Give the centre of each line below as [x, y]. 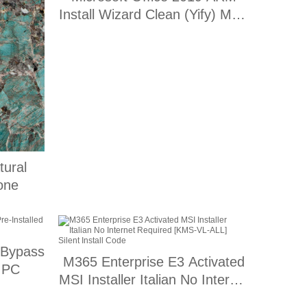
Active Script [154, 33]
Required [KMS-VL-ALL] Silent [154, 298]
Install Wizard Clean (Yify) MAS [154, 15]
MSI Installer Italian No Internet [154, 280]
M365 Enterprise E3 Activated [154, 262]
